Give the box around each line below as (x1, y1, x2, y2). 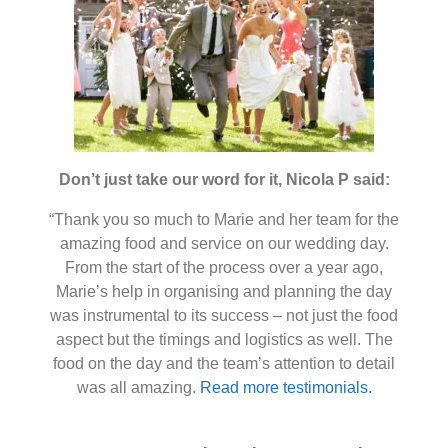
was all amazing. (76, 379, 200, 396)
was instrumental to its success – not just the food (50, 307, 398, 324)
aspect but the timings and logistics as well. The (55, 331, 393, 348)
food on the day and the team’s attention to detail (53, 355, 395, 372)
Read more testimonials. (199, 379, 372, 396)
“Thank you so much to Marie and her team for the (49, 211, 399, 228)
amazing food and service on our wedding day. (59, 235, 389, 252)
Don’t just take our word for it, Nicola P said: (58, 171, 390, 188)
